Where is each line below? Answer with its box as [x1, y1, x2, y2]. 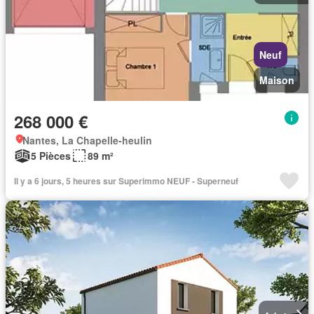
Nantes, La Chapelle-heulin [22, 133, 152, 148]
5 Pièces [31, 149, 71, 163]
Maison [259, 73, 294, 88]
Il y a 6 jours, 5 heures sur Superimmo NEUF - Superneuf [14, 175, 238, 188]
